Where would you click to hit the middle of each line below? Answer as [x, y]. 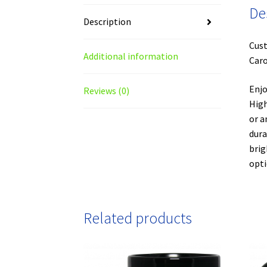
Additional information [131, 56]
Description [108, 22]
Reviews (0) [107, 91]
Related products [138, 218]
